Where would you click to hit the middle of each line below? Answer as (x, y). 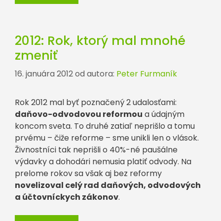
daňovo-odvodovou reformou (79, 114)
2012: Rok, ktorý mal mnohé (100, 41)
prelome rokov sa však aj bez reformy (88, 173)
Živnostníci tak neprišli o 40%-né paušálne (96, 150)
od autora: (96, 74)
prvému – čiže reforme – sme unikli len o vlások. (107, 138)
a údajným (164, 114)
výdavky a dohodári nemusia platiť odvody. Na (103, 162)
